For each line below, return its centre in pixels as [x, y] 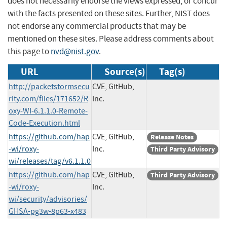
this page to [29, 51]
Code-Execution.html [44, 123]
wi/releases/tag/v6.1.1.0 [50, 161]
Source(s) [125, 71]
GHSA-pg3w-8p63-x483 [47, 211]
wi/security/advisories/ [48, 199]
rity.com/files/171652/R [48, 99]
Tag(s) [172, 71]
